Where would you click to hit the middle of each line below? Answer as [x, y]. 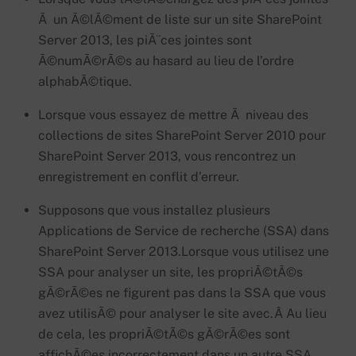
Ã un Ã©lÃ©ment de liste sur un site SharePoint [180, 19]
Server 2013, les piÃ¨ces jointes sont [145, 40]
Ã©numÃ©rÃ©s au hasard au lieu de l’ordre [166, 60]
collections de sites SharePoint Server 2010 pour [182, 135]
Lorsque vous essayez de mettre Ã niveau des [173, 114]
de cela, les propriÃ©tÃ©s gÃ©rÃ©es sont [164, 334]
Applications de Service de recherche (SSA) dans [184, 230]
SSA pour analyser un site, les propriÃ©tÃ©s [170, 272]
